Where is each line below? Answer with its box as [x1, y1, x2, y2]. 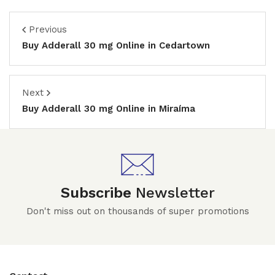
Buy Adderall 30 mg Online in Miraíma [22, 103, 195, 114]
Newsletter [135, 184, 215, 201]
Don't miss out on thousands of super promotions [26, 206, 249, 217]
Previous [29, 24, 67, 35]
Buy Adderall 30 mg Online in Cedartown [22, 40, 210, 51]
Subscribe [60, 184, 136, 201]
